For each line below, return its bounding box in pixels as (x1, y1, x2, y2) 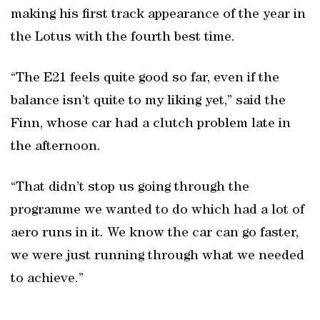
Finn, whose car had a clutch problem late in (11, 117, 291, 131)
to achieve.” (11, 272, 84, 286)
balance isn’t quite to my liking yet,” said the (11, 94, 286, 109)
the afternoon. (11, 140, 101, 154)
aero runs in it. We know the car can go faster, (11, 226, 299, 241)
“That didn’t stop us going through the (11, 181, 249, 195)
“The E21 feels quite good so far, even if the (11, 71, 279, 86)
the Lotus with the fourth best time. (11, 31, 235, 45)
